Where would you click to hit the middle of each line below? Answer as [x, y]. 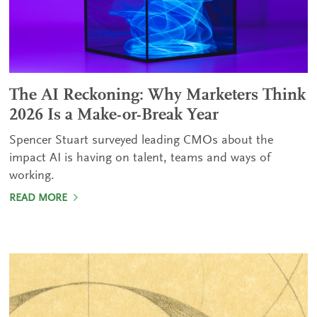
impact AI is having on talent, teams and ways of [140, 158]
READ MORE [40, 198]
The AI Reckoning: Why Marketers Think [158, 95]
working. [32, 176]
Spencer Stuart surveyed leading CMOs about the [142, 140]
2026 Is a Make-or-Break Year [114, 115]
